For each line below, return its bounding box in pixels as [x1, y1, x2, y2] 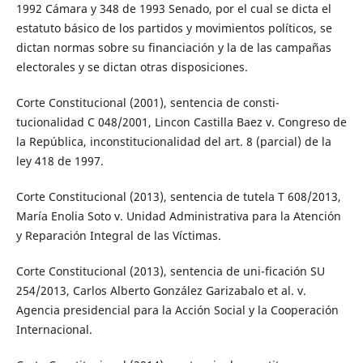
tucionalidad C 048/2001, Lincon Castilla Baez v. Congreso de [15, 113, 347, 130]
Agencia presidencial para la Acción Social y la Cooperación [15, 301, 339, 318]
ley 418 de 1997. [15, 152, 104, 169]
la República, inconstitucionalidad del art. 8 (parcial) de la [15, 133, 331, 149]
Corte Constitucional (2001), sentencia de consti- [15, 94, 280, 110]
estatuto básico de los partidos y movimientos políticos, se [15, 19, 332, 36]
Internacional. [15, 321, 92, 337]
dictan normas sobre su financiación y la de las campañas [15, 39, 331, 55]
